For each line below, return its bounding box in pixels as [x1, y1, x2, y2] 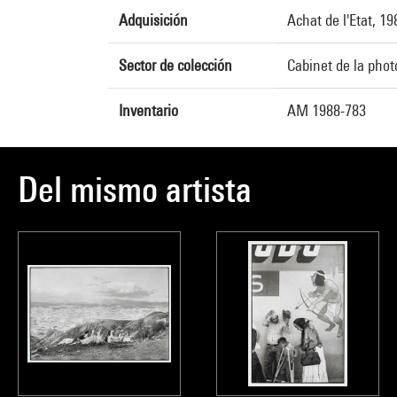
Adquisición [119, 11, 188, 29]
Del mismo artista [18, 168, 252, 210]
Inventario [119, 101, 178, 120]
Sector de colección [119, 56, 232, 74]
